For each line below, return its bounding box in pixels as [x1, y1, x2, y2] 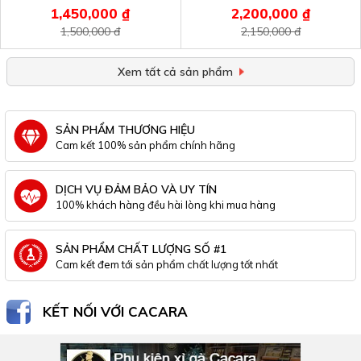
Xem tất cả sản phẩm [117, 64, 233, 79]
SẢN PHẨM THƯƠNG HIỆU [56, 122, 195, 137]
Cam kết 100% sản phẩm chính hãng [56, 138, 235, 151]
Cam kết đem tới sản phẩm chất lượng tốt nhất [56, 257, 278, 271]
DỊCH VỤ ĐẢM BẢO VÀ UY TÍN [56, 181, 217, 197]
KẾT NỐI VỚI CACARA [43, 302, 188, 320]
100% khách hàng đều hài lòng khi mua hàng [56, 197, 276, 211]
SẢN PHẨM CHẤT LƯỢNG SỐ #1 [56, 241, 226, 256]
